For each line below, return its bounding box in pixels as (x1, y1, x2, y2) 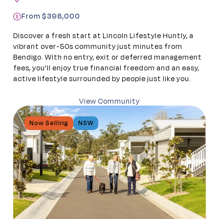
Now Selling (29, 119, 68, 128)
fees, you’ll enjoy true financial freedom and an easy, (13, 63, 199, 73)
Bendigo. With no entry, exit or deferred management (13, 52, 202, 63)
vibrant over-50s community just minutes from (13, 41, 182, 52)
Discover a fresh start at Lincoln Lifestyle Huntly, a (13, 30, 194, 41)
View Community (79, 96, 140, 107)
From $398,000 (22, 11, 80, 22)
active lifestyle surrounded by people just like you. (13, 73, 191, 84)
